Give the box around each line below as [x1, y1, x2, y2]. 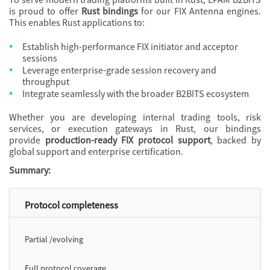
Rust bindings [81, 5, 139, 17]
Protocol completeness [25, 199, 118, 211]
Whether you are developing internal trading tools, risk [9, 111, 261, 123]
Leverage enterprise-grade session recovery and [22, 64, 216, 76]
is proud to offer [9, 5, 81, 17]
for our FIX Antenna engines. [138, 5, 262, 17]
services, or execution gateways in [9, 122, 168, 134]
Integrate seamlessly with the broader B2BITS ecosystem [22, 87, 249, 99]
